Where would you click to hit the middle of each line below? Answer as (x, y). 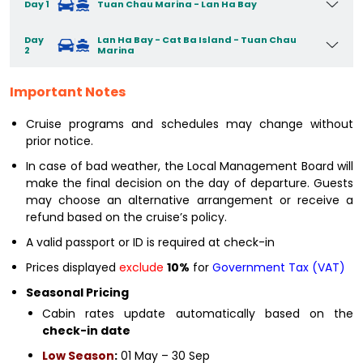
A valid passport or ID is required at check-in (150, 242)
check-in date (86, 330)
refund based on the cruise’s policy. (126, 217)
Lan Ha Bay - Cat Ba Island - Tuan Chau (197, 39)
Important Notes (68, 92)
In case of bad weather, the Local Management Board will (190, 166)
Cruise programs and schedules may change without (190, 124)
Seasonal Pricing (77, 292)
